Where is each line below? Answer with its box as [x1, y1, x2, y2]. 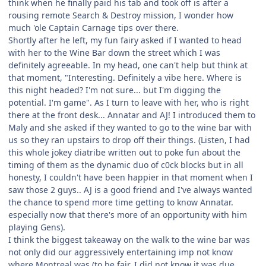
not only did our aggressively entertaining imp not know [8, 246, 233, 258]
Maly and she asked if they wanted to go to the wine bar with [8, 121, 252, 133]
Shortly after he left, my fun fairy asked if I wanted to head [8, 34, 242, 46]
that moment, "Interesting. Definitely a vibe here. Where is [8, 71, 242, 83]
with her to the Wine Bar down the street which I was [8, 46, 220, 58]
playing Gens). [8, 221, 65, 233]
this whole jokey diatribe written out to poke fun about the [8, 146, 240, 158]
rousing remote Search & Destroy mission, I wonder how [8, 9, 233, 21]
